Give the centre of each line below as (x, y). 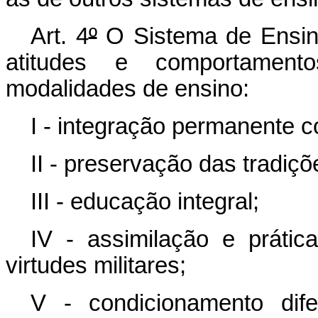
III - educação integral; (145, 202)
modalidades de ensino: (127, 89)
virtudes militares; (96, 265)
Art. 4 (60, 36)
